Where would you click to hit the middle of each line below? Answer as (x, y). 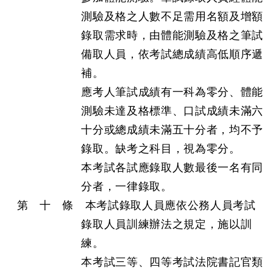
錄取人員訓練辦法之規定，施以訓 (167, 224)
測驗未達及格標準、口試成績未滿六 (172, 111)
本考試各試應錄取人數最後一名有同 (172, 168)
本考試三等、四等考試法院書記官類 (172, 262)
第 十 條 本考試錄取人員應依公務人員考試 (136, 205)
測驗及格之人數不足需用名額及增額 (172, 16)
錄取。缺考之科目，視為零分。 (161, 149)
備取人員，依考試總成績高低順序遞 (172, 54)
